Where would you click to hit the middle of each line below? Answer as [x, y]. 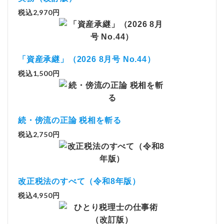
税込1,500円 [39, 73]
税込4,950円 [39, 195]
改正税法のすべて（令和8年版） [79, 181]
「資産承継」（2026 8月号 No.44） [87, 59]
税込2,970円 [39, 12]
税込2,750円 [39, 134]
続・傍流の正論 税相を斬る [70, 120]
